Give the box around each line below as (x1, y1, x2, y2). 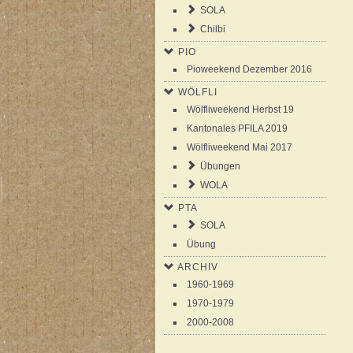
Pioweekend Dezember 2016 (187, 64, 312, 75)
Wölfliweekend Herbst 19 (187, 104, 294, 115)
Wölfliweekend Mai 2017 (187, 142, 292, 153)
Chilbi (200, 24, 225, 35)
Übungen (200, 161, 240, 172)
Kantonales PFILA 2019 (187, 123, 288, 134)
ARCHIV (177, 262, 218, 273)
